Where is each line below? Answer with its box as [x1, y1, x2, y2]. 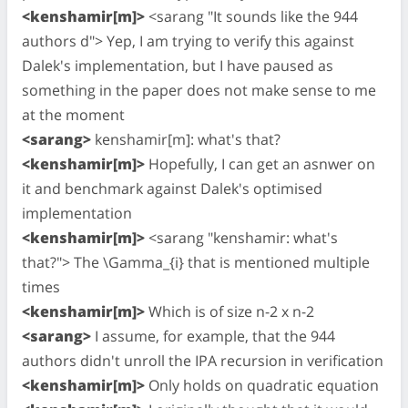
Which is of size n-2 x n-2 [145, 301, 314, 321]
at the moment [22, 104, 125, 125]
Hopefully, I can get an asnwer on [145, 153, 375, 174]
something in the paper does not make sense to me [22, 79, 376, 100]
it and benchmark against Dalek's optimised [22, 178, 322, 199]
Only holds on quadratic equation [145, 374, 379, 395]
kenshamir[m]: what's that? [91, 128, 280, 149]
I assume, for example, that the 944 [91, 325, 335, 346]
